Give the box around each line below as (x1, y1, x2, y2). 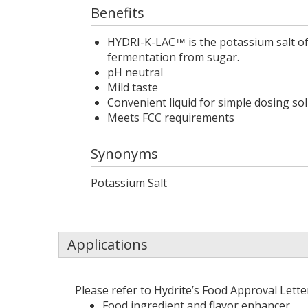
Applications (67, 235, 148, 254)
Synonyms (90, 144, 158, 163)
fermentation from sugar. (107, 49, 239, 65)
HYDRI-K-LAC (107, 34, 175, 49)
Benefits (90, 3, 144, 22)
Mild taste (107, 80, 158, 95)
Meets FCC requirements (107, 110, 234, 125)
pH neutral (107, 65, 163, 80)
